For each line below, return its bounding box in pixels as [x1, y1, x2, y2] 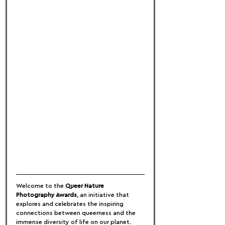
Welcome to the [16, 183, 65, 189]
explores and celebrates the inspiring [16, 201, 125, 207]
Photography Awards [16, 192, 77, 198]
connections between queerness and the [16, 210, 137, 216]
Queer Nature [65, 183, 105, 189]
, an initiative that [77, 192, 131, 198]
